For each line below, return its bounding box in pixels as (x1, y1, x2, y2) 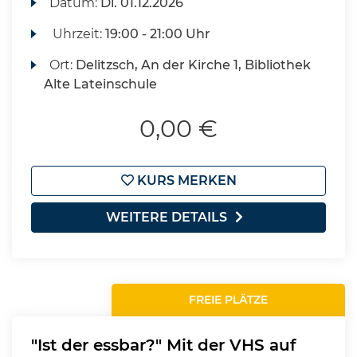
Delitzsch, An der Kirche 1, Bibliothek (76, 57, 312, 73)
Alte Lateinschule (44, 76, 157, 92)
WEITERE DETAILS (106, 210, 227, 225)
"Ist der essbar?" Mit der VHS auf (31, 335, 296, 355)
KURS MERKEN (133, 173, 237, 188)
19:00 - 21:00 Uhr (105, 26, 211, 41)
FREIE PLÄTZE (189, 292, 269, 307)
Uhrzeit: (49, 26, 106, 41)
